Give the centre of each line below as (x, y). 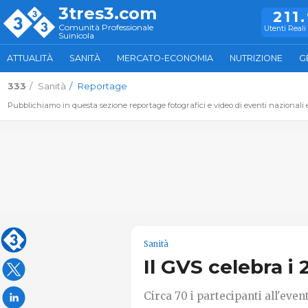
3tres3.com (108, 13)
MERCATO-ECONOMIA (165, 58)
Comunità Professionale (106, 27)
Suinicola (76, 35)
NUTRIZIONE (256, 58)
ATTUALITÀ (30, 58)
